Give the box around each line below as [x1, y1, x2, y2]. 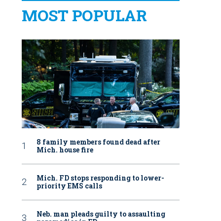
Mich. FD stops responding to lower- [37, 173, 164, 183]
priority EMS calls [37, 181, 102, 190]
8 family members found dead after [37, 137, 160, 147]
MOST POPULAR [22, 4, 147, 26]
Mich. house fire [37, 145, 93, 154]
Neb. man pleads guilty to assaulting [37, 209, 165, 219]
